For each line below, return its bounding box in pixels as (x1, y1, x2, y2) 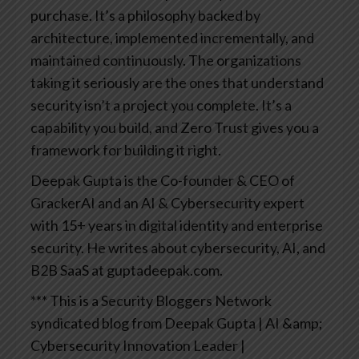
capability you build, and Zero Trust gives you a (30, 119, 319, 137)
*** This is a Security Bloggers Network (30, 292, 272, 310)
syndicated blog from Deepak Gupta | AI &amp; (30, 314, 323, 333)
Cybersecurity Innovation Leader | (30, 337, 245, 355)
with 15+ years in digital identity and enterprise (30, 216, 323, 235)
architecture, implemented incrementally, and (30, 29, 314, 47)
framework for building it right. (30, 141, 221, 159)
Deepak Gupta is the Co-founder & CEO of (30, 171, 295, 190)
